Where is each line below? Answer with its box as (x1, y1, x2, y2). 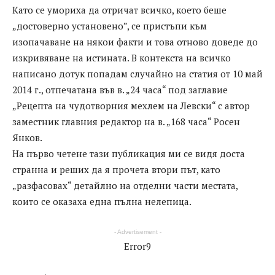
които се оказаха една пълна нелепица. (12, 195, 192, 208)
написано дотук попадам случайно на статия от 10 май (12, 68, 263, 80)
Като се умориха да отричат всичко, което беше (12, 4, 227, 17)
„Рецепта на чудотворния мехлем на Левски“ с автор (12, 99, 250, 112)
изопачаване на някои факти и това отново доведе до (12, 36, 258, 48)
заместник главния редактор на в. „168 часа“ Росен (12, 115, 240, 128)
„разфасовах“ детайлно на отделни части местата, (12, 179, 238, 192)
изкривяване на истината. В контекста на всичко (12, 52, 231, 64)
